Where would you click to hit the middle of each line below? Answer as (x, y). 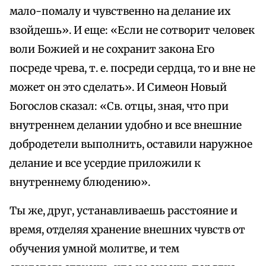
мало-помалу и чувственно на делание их (120, 12)
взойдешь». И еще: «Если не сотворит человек (132, 31)
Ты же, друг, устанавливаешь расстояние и (123, 211)
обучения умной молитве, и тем (94, 249)
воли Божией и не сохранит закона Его (112, 50)
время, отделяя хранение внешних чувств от (127, 230)
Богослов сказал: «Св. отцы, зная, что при (119, 107)
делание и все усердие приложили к (105, 164)
